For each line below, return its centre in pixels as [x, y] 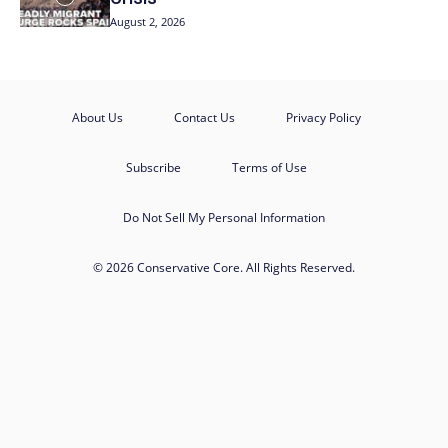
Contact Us [204, 118]
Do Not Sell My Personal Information [224, 218]
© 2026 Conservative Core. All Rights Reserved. [224, 268]
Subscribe [153, 168]
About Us [97, 118]
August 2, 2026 [148, 22]
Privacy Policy [323, 118]
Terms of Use [269, 168]
